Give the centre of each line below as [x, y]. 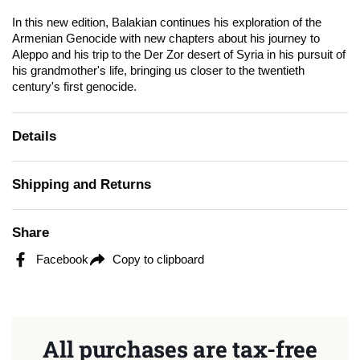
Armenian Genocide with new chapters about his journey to [166, 39]
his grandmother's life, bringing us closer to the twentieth [158, 71]
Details [34, 136]
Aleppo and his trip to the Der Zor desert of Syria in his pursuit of [179, 55]
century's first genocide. [74, 87]
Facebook [62, 259]
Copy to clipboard [158, 259]
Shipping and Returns [82, 184]
